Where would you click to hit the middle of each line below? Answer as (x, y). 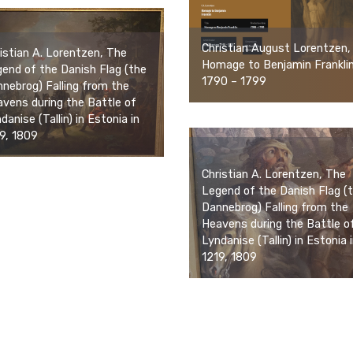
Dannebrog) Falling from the (275, 208)
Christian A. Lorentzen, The (274, 175)
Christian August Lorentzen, (276, 49)
